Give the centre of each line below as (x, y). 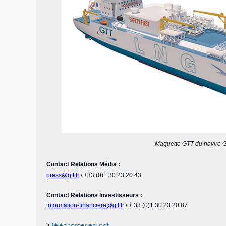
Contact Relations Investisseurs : (95, 195)
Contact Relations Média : (84, 164)
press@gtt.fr (63, 175)
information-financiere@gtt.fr (85, 205)
